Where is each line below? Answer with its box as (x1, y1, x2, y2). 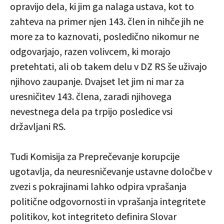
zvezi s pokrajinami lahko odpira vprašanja (10, 180, 186, 192)
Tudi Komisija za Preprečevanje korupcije (10, 150, 179, 162)
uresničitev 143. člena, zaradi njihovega (10, 90, 171, 102)
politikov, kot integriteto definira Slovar (10, 210, 176, 222)
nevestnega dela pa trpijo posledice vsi (10, 105, 172, 117)
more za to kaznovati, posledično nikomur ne (10, 30, 199, 42)
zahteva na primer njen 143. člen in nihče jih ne (10, 15, 203, 27)
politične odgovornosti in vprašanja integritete (10, 195, 205, 207)
